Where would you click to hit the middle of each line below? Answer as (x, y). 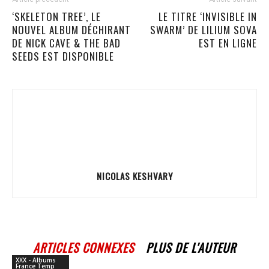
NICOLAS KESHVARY (134, 176)
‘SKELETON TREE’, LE (56, 17)
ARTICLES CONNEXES (83, 247)
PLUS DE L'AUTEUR (191, 247)
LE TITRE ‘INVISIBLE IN (208, 17)
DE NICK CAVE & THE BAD (66, 43)
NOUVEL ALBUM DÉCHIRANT (71, 30)
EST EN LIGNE (228, 43)
